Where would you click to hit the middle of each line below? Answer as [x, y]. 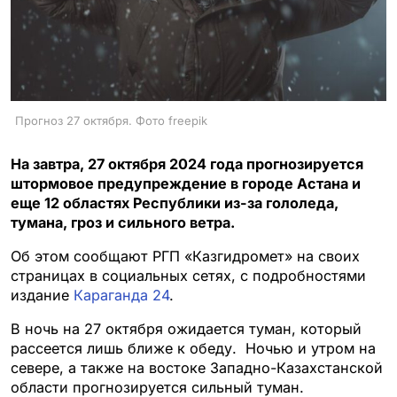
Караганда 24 [121, 295]
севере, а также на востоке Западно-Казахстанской [197, 367]
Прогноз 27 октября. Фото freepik [111, 120]
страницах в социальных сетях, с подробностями [188, 275]
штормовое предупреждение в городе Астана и [186, 183]
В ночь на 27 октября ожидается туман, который [186, 328]
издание [42, 295]
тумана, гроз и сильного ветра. [123, 222]
